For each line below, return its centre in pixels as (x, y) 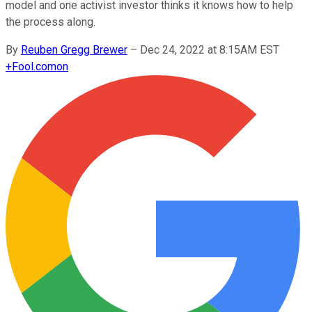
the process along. (50, 22)
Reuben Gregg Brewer (74, 49)
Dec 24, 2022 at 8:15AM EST (210, 49)
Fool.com (34, 66)
